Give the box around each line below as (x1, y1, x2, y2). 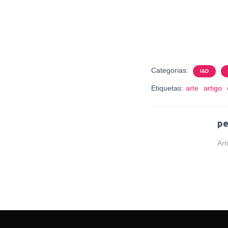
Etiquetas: (151, 84, 183, 92)
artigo (204, 84, 222, 92)
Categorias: (151, 66, 190, 74)
